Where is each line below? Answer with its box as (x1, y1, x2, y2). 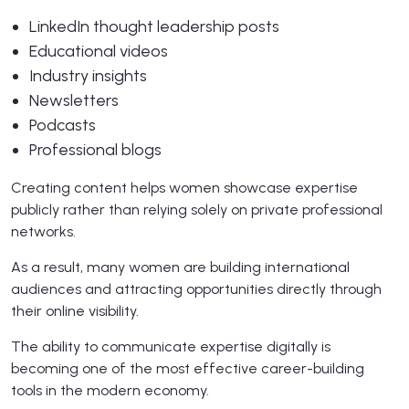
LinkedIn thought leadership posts (29, 16, 279, 37)
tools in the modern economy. (11, 381, 209, 399)
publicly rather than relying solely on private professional (11, 200, 383, 218)
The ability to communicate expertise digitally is (11, 337, 330, 355)
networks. (11, 222, 76, 240)
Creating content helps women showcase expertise (11, 178, 358, 196)
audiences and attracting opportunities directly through (11, 279, 382, 298)
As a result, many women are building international (11, 257, 350, 276)
